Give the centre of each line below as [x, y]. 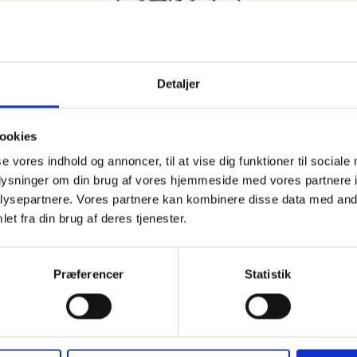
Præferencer [88, 274]
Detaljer [178, 84]
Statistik [268, 274]
